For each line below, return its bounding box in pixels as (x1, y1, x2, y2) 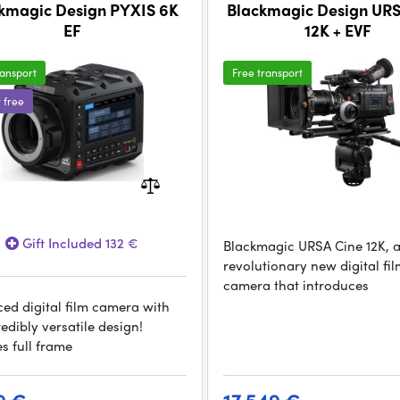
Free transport (232, 64, 304, 80)
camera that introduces (223, 275, 370, 295)
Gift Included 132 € (19, 233, 139, 253)
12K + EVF (304, 19, 372, 41)
